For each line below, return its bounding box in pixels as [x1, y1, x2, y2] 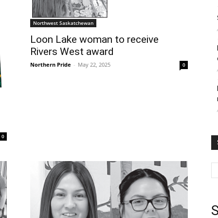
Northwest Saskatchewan [33, 19, 93, 26]
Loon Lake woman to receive [30, 34, 159, 45]
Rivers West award [30, 46, 114, 57]
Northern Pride [30, 61, 71, 68]
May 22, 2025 [78, 61, 110, 68]
